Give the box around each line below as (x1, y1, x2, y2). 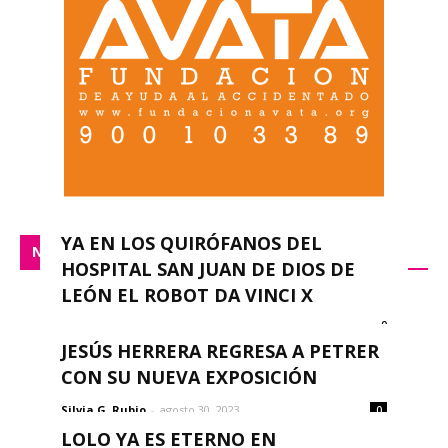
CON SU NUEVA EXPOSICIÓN (60, 365, 317, 390)
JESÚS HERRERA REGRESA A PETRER (60, 339, 379, 364)
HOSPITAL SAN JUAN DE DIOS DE (60, 257, 355, 282)
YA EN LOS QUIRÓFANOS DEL (60, 231, 322, 256)
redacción (60, 320, 120, 336)
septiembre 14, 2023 (133, 320, 242, 336)
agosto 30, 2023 (159, 402, 240, 418)
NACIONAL (32, 242, 106, 262)
